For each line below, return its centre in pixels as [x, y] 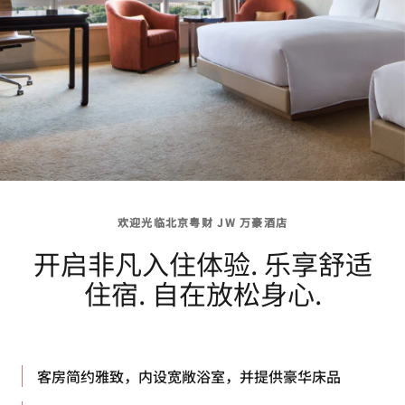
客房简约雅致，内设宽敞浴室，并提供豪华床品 [189, 376]
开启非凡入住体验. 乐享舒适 [202, 263]
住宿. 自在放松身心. [202, 293]
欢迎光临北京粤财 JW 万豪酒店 [202, 222]
